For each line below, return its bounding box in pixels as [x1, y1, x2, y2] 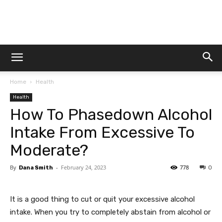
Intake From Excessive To [10, 123, 195, 142]
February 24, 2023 [61, 164, 106, 171]
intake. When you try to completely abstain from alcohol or [10, 208, 211, 217]
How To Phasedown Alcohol [10, 105, 212, 124]
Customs [111, 84, 140, 93]
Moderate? [10, 141, 88, 160]
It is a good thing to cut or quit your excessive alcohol [10, 195, 195, 204]
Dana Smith [19, 165, 53, 171]
